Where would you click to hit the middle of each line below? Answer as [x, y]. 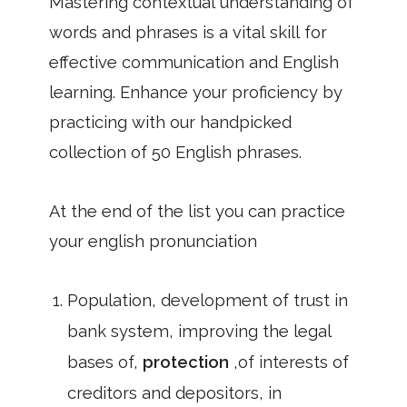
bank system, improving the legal [199, 331]
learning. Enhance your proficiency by [196, 92]
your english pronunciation [153, 241]
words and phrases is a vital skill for [188, 32]
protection [188, 362]
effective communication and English [194, 62]
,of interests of [291, 362]
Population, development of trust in [208, 300]
